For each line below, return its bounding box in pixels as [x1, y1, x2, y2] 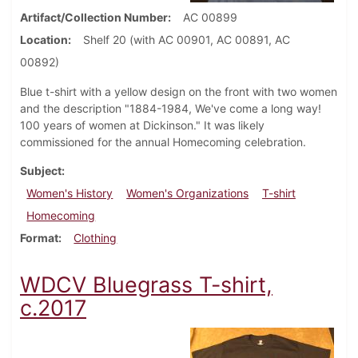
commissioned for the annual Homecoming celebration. [20, 135, 309, 149]
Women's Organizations [126, 186, 249, 201]
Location [20, 33, 68, 47]
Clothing [74, 231, 117, 245]
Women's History [26, 186, 113, 201]
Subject [20, 164, 62, 178]
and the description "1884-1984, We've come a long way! [20, 101, 321, 116]
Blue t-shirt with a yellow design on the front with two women [20, 85, 337, 99]
